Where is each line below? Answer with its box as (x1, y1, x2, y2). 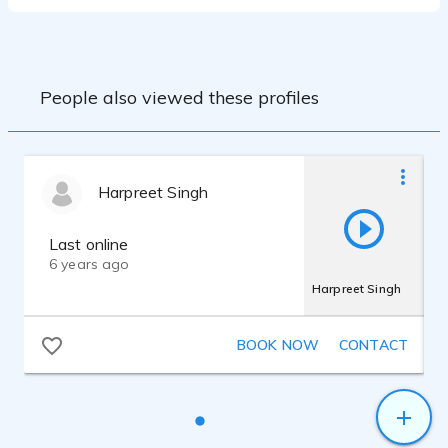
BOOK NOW (236, 336, 319, 354)
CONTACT (339, 336, 408, 354)
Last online (49, 234, 129, 254)
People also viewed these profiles (40, 85, 319, 109)
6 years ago (49, 255, 130, 273)
